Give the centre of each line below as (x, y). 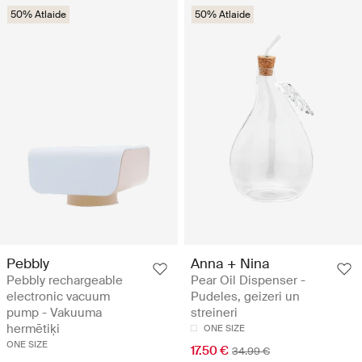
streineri (214, 312)
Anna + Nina (230, 263)
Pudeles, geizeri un (245, 296)
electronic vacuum (58, 296)
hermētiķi (33, 328)
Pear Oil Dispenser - (248, 280)
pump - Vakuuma (54, 312)
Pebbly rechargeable (65, 280)
